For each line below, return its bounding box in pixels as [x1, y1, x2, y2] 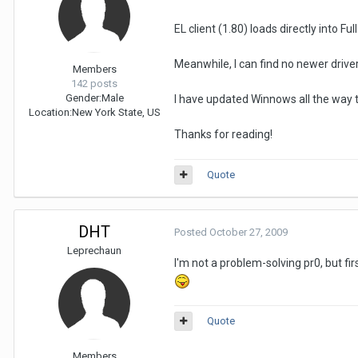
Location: [28, 106, 72, 118]
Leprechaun [67, 245, 121, 257]
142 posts [71, 78, 117, 89]
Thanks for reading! [174, 128, 272, 141]
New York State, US [71, 106, 161, 118]
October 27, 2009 [209, 226, 288, 238]
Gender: [65, 92, 101, 104]
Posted [174, 226, 209, 238]
